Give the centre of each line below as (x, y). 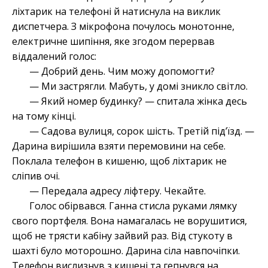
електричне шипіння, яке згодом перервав (113, 42)
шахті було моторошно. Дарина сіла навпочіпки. (126, 251)
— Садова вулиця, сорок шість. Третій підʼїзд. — (141, 131)
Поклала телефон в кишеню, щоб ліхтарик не (119, 161)
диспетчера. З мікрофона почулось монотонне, (123, 27)
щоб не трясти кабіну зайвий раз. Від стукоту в (122, 236)
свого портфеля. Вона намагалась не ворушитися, (130, 221)
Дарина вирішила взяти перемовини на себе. (119, 146)
